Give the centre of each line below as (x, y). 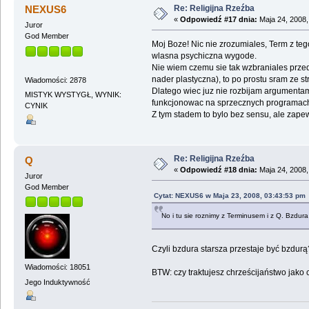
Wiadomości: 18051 (57, 267)
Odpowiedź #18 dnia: (218, 169)
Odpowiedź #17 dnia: (218, 19)
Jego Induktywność (57, 282)
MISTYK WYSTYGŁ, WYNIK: (73, 95)
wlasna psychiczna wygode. (204, 56)
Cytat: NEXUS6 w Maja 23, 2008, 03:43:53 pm (229, 195)
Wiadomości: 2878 (55, 80)
